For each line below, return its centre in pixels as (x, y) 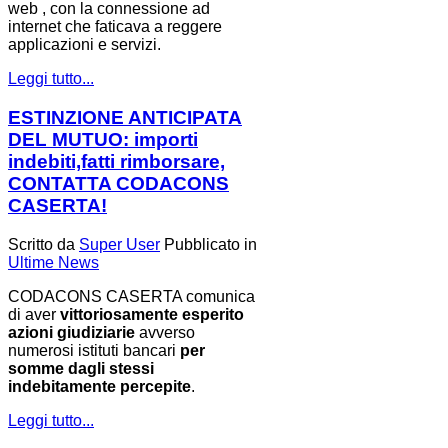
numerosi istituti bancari (94, 350)
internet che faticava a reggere (115, 27)
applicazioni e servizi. (84, 45)
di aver (34, 314)
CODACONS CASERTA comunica (131, 296)
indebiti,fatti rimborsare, (116, 161)
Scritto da (43, 244)
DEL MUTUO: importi (103, 139)
